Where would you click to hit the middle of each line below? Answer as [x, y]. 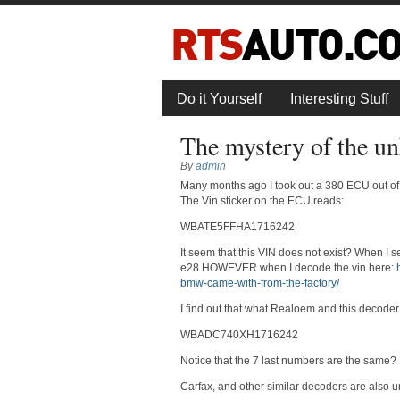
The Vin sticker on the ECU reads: [262, 200]
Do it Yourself [219, 98]
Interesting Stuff [339, 98]
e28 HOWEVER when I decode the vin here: [288, 267]
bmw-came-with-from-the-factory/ [259, 283]
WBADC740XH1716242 [239, 334]
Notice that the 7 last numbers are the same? [288, 360]
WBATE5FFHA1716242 [237, 226]
